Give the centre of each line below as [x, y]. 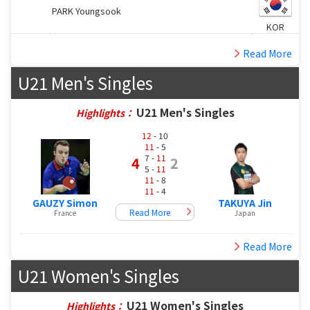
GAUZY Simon [65, 203]
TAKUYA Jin [245, 203]
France [65, 213]
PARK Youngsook [86, 10]
